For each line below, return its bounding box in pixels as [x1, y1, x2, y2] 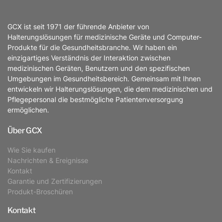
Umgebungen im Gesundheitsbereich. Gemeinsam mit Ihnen [7, 73, 201, 83]
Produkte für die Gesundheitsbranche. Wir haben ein [7, 42, 177, 52]
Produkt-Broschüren [7, 186, 73, 196]
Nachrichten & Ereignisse [7, 155, 88, 165]
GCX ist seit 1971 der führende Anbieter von [7, 21, 149, 31]
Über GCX [7, 124, 42, 135]
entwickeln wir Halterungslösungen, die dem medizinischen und [7, 84, 213, 94]
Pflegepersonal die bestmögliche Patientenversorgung [7, 94, 183, 104]
